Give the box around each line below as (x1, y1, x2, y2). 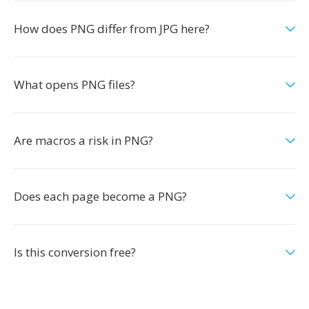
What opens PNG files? (14, 77, 135, 92)
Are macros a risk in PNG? (14, 132, 153, 148)
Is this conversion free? (14, 244, 136, 260)
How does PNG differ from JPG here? (14, 21, 210, 37)
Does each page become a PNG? (14, 188, 187, 204)
